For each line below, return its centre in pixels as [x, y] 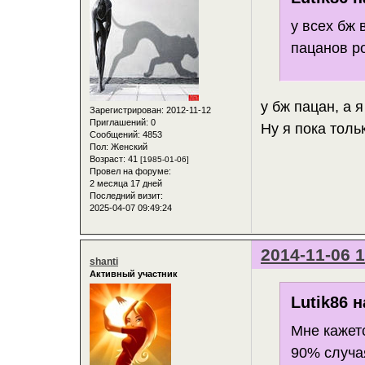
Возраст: [108, 158]
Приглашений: [119, 122]
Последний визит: [126, 195]
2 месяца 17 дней [126, 183]
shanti [104, 261]
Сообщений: [115, 134]
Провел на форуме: [130, 171]
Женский [128, 146]
